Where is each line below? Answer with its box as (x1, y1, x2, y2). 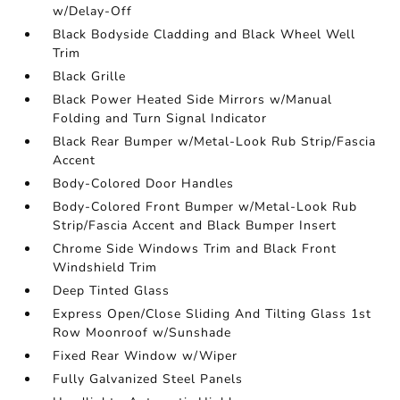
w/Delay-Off (53, 3, 133, 20)
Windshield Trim (53, 259, 158, 276)
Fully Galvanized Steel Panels (53, 371, 244, 387)
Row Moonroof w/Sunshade (53, 324, 232, 341)
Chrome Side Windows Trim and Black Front (53, 240, 337, 257)
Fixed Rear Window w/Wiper (53, 347, 238, 364)
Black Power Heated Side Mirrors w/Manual (53, 91, 333, 108)
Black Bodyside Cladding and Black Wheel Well (53, 26, 356, 43)
